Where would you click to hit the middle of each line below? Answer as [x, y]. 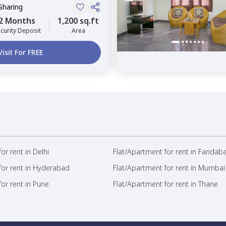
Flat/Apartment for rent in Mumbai [169, 168]
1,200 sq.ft [78, 21]
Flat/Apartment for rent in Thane [165, 184]
